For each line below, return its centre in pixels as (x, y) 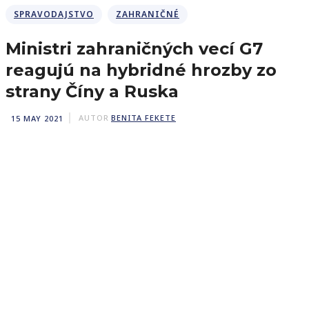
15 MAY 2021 (37, 118)
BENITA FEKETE (143, 118)
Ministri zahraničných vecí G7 (134, 49)
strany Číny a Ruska (92, 91)
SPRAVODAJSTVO (54, 14)
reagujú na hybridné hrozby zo (141, 70)
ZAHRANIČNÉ (148, 14)
